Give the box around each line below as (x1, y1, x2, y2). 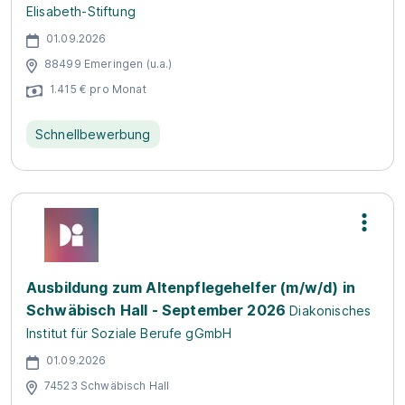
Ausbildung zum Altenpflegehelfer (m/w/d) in (26, 278, 355, 297)
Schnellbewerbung (35, 126, 151, 142)
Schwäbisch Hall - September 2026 (26, 300, 287, 319)
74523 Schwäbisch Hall (44, 379, 170, 393)
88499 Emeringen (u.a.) (44, 57, 173, 71)
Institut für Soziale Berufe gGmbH (26, 325, 232, 341)
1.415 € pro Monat (50, 82, 146, 97)
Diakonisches (289, 302, 372, 318)
